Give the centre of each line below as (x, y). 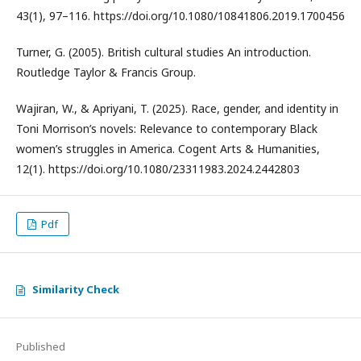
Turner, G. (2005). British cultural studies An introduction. (164, 52)
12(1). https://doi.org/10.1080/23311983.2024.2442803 (158, 169)
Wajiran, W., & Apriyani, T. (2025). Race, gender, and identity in (177, 108)
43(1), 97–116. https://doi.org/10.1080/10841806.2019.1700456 (180, 16)
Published (41, 346)
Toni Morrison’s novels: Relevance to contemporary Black (167, 129)
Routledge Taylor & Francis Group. (106, 72)
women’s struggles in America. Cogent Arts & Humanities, (168, 149)
